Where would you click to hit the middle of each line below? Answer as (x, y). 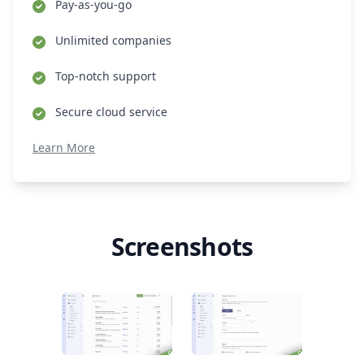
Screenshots (182, 247)
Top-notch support (106, 76)
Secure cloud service (111, 112)
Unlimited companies (113, 41)
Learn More (64, 148)
